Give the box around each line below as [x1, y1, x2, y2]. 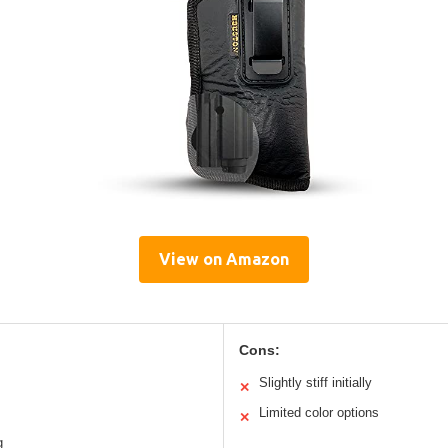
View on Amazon [159, 249, 289, 268]
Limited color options [259, 404, 379, 420]
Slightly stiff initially [259, 374, 372, 390]
